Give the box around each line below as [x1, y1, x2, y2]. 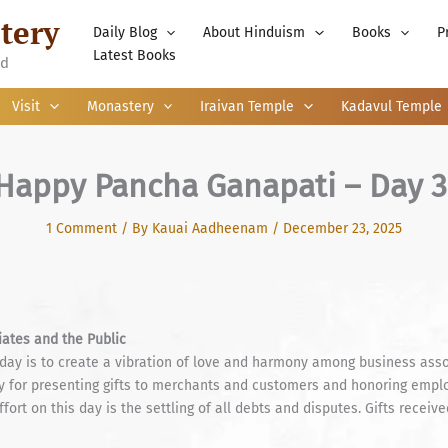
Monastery [86, 97, 154, 115]
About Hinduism [203, 24, 306, 41]
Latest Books [93, 47, 176, 64]
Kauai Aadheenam [152, 220, 272, 237]
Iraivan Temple [200, 97, 295, 115]
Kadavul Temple [340, 97, 442, 115]
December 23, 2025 [283, 220, 402, 237]
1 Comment [46, 220, 117, 237]
